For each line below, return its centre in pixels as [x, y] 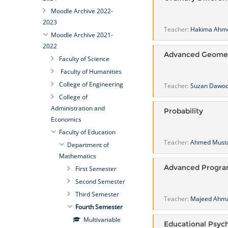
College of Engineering [91, 84]
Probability [183, 111]
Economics [66, 119]
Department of [88, 145]
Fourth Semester [99, 207]
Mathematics [77, 156]
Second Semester [100, 181]
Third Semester [97, 194]
